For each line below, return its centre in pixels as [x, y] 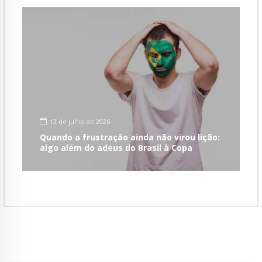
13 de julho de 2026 [80, 122]
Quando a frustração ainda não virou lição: [130, 137]
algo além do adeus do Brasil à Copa [116, 147]
